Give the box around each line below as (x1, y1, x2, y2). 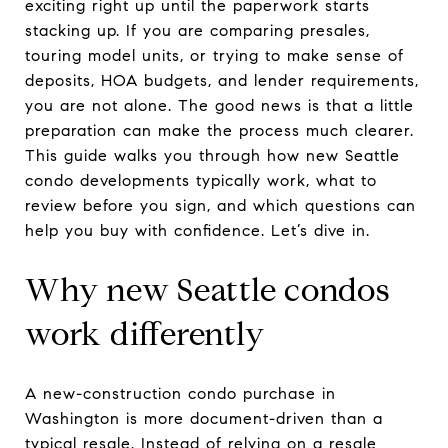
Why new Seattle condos (25, 270, 391, 310)
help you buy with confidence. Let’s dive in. (25, 221, 370, 240)
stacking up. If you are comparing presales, (25, 21, 370, 40)
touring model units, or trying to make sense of (25, 46, 404, 65)
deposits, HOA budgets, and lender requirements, (25, 71, 419, 90)
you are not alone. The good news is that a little (25, 96, 414, 115)
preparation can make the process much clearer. (25, 121, 414, 140)
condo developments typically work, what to (25, 171, 377, 190)
